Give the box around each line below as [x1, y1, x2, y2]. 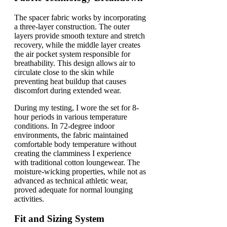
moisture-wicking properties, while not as [14, 167, 146, 176]
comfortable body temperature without [14, 140, 136, 149]
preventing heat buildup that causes [14, 77, 126, 86]
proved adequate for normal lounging [14, 185, 133, 195]
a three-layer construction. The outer [14, 22, 130, 31]
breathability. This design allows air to [14, 59, 135, 68]
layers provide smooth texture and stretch [14, 31, 145, 41]
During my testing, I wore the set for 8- [14, 103, 139, 112]
